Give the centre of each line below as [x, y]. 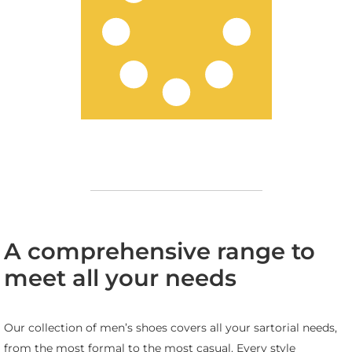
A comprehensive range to [159, 251]
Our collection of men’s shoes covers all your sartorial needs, [170, 328]
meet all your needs [120, 277]
